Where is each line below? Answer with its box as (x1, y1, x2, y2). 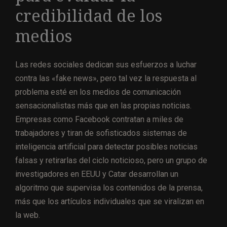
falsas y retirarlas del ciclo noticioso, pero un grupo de (15, 155, 207, 165)
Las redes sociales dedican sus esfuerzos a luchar (15, 59, 197, 69)
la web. (15, 210, 40, 220)
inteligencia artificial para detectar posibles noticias (15, 141, 198, 152)
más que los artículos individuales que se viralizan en (15, 196, 204, 206)
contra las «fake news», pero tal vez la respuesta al (15, 73, 197, 83)
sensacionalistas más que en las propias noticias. (15, 100, 192, 110)
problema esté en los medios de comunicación (15, 87, 181, 97)
